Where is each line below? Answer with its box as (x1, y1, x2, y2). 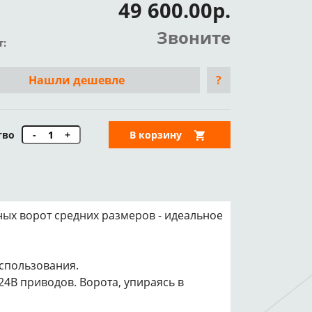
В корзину (130, 128, 182, 141)
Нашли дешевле (29, 72, 125, 88)
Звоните (157, 26, 231, 49)
